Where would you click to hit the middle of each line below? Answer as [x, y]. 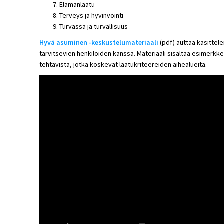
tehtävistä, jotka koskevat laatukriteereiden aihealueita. [123, 64]
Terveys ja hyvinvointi [91, 15]
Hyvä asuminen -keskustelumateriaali [99, 42]
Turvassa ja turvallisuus [93, 26]
